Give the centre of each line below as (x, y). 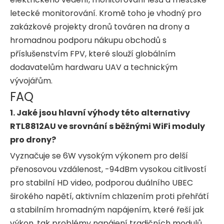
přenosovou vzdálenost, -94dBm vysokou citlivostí (108, 169)
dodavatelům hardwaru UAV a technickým (94, 67)
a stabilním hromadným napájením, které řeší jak (107, 209)
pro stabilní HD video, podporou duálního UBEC (101, 182)
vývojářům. (31, 80)
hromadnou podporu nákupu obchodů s (88, 40)
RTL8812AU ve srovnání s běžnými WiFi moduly (107, 126)
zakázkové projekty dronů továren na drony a (100, 26)
